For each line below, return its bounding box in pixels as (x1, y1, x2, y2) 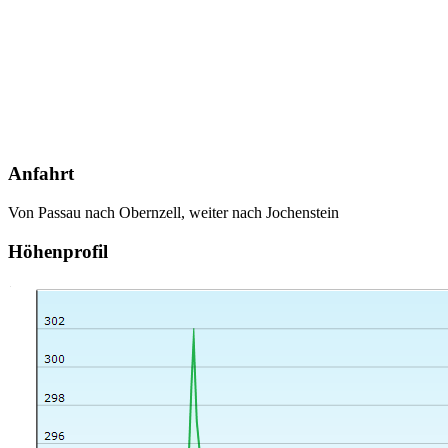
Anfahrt (8, 163, 74, 185)
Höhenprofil (8, 240, 108, 262)
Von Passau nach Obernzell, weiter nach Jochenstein (8, 203, 339, 221)
